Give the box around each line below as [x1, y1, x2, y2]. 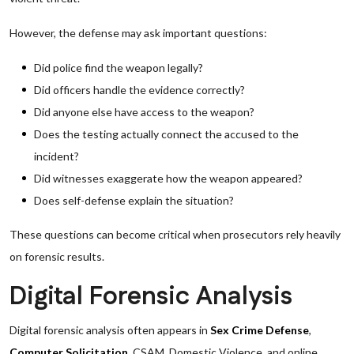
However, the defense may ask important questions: [9, 26, 267, 40]
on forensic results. [9, 250, 104, 263]
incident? [34, 149, 79, 163]
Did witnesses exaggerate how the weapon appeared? [34, 171, 303, 185]
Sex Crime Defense [210, 323, 309, 337]
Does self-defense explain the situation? [34, 194, 234, 207]
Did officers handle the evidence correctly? [34, 83, 245, 96]
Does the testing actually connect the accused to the [34, 127, 299, 141]
